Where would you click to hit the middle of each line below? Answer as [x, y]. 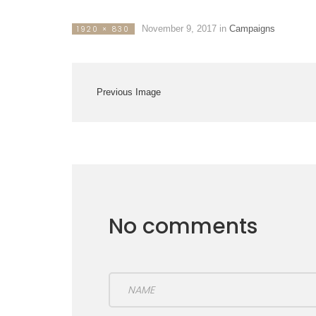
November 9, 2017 [179, 29]
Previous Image [129, 92]
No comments [183, 226]
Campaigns [252, 29]
